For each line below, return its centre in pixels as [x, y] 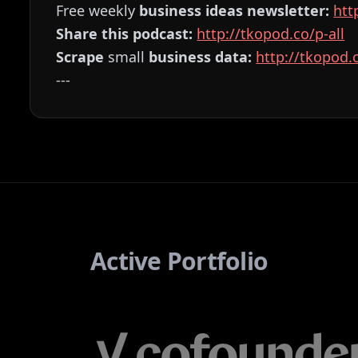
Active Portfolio [179, 261]
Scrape [80, 57]
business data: [201, 57]
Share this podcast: [125, 34]
